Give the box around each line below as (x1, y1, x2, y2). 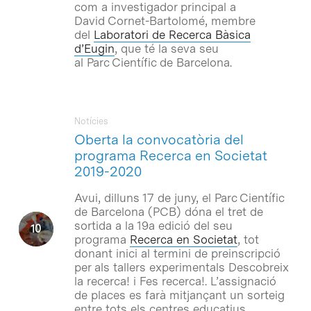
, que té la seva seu (114, 41, 219, 56)
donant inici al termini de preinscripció (74, 246, 280, 260)
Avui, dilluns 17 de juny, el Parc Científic (74, 190, 284, 205)
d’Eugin (74, 41, 115, 56)
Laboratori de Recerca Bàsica (93, 27, 251, 42)
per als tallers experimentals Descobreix (74, 260, 289, 274)
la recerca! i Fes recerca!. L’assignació (74, 274, 276, 288)
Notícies (74, 115, 108, 126)
